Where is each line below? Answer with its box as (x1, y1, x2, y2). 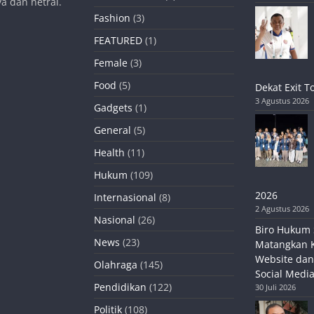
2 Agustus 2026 (254, 203, 309, 214)
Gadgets (94, 101, 132, 115)
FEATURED (94, 34, 142, 48)
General (94, 123, 131, 137)
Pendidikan (94, 280, 146, 294)
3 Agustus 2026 (254, 95, 309, 107)
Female (94, 56, 128, 70)
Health (94, 146, 125, 160)
